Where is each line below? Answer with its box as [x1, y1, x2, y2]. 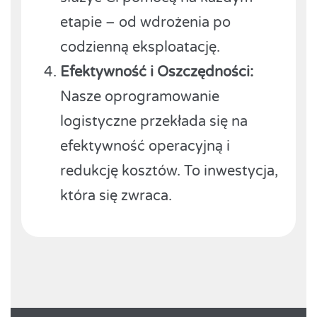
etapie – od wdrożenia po [60, 13, 231, 31]
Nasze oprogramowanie [60, 88, 219, 105]
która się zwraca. [60, 187, 172, 204]
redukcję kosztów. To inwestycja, [60, 162, 278, 180]
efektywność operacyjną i [60, 137, 230, 155]
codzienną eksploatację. [60, 38, 220, 56]
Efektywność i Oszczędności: [60, 63, 253, 81]
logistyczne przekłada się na [60, 113, 248, 130]
